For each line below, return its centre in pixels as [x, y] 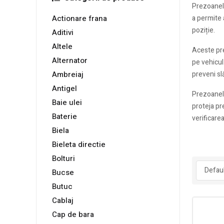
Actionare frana [79, 19]
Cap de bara [73, 215]
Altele [62, 47]
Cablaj [63, 201]
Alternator [70, 61]
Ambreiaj [68, 75]
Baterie [64, 117]
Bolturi [63, 159]
